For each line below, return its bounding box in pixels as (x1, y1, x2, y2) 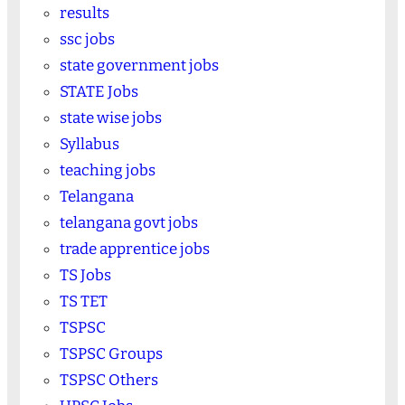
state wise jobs (59, 108, 162, 127)
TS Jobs (59, 265, 111, 285)
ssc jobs (59, 29, 115, 49)
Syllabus (59, 134, 119, 154)
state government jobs (59, 55, 219, 75)
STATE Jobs (59, 81, 138, 101)
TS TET (59, 291, 108, 311)
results (59, 3, 109, 23)
